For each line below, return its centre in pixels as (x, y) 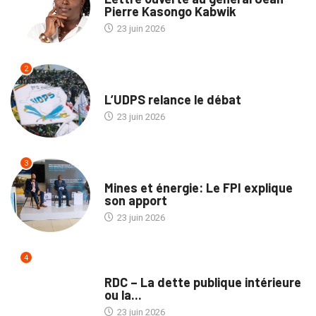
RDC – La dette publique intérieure (202, 282)
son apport (135, 200)
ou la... (123, 294)
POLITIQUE (126, 86)
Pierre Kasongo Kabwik (170, 12)
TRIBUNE (121, 268)
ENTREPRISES (132, 174)
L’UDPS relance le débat (172, 100)
